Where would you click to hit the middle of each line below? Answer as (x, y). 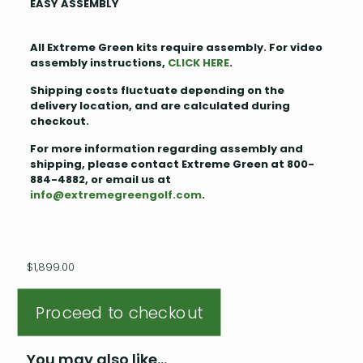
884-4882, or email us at (100, 180)
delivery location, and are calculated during (160, 106)
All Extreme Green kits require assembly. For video (176, 48)
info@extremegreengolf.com (115, 195)
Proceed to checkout (119, 313)
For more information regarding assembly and (166, 149)
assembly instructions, (97, 63)
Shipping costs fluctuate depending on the (157, 91)
